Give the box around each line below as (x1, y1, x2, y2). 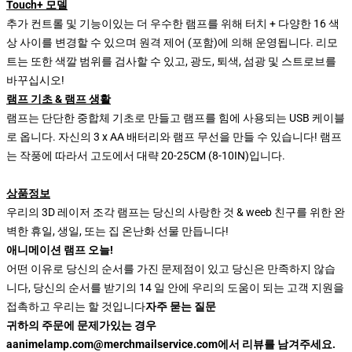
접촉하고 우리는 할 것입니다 (6, 300, 145, 313)
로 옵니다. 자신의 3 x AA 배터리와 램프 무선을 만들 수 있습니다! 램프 (6, 130, 342, 143)
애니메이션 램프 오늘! (6, 244, 113, 256)
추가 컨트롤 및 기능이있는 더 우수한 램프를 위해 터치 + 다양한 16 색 (6, 17, 339, 30)
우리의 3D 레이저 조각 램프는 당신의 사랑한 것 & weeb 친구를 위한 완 (6, 206, 345, 218)
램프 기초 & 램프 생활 (6, 93, 111, 105)
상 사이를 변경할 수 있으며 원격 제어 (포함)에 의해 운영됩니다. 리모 (6, 36, 338, 49)
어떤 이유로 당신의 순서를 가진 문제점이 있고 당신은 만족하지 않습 (6, 262, 335, 275)
